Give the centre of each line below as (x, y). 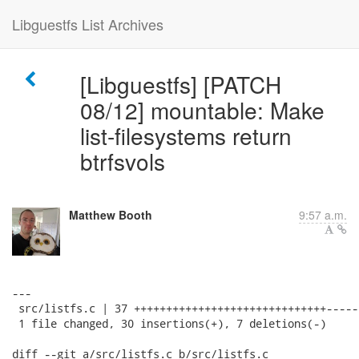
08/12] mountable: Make (202, 110)
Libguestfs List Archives (88, 24)
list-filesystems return (186, 135)
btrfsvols (122, 161)
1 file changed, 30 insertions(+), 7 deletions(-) (169, 323)
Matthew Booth (111, 215)
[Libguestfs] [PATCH (180, 84)
